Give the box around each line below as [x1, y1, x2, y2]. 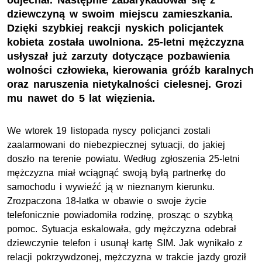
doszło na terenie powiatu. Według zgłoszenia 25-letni [7, 154, 240, 164]
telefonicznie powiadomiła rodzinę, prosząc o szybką [7, 210, 233, 220]
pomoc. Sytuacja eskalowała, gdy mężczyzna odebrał [7, 224, 236, 235]
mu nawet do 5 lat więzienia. [7, 92, 155, 105]
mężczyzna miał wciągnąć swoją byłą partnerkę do [7, 168, 226, 178]
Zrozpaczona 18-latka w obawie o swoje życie [7, 196, 207, 206]
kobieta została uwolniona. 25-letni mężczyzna [7, 36, 244, 49]
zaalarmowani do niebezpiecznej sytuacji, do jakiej [7, 140, 225, 150]
